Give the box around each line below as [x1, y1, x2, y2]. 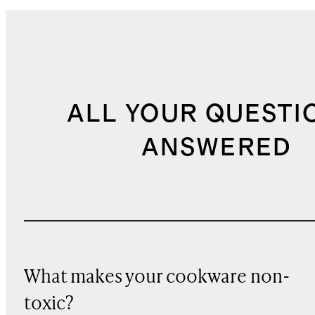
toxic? [23, 295, 74, 314]
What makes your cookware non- [23, 268, 290, 287]
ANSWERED [141, 135, 292, 160]
